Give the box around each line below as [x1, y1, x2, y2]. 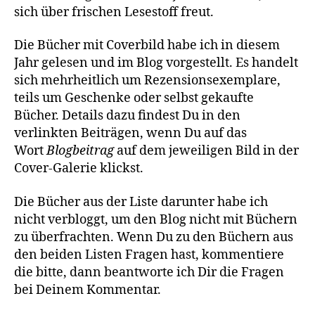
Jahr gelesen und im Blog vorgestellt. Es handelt [14, 55, 298, 71]
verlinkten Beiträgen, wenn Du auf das [14, 125, 247, 141]
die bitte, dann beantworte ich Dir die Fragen [14, 264, 284, 281]
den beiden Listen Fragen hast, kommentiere [14, 246, 284, 263]
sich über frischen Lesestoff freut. [14, 4, 214, 20]
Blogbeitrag [46, 143, 114, 159]
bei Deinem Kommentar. [14, 281, 161, 298]
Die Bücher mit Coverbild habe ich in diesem [14, 37, 280, 53]
